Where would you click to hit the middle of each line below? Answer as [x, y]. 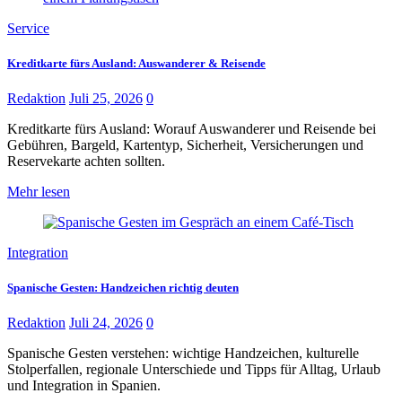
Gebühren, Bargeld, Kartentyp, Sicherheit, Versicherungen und [185, 145]
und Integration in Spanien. [84, 386]
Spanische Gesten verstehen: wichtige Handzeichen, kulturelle [183, 354]
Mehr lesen [39, 192]
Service [28, 28]
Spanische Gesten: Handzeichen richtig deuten [123, 288]
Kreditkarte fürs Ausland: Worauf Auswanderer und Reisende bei [192, 129]
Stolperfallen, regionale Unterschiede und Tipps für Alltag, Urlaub [194, 370]
